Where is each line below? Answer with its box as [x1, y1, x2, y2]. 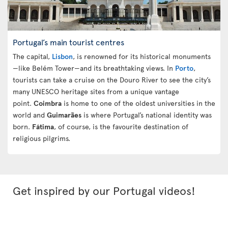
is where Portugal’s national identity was [81, 109, 212, 120]
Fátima [32, 121, 54, 131]
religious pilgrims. [13, 133, 70, 143]
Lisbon [52, 51, 73, 61]
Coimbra [34, 98, 62, 108]
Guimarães [47, 109, 81, 120]
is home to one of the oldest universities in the [62, 98, 215, 108]
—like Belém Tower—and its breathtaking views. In [13, 63, 175, 73]
